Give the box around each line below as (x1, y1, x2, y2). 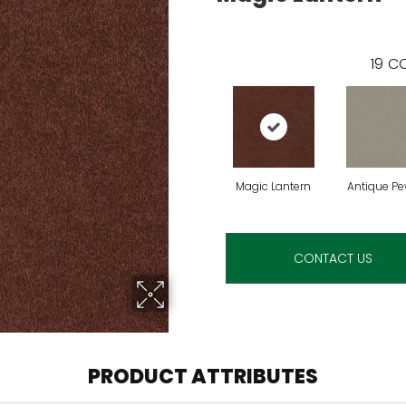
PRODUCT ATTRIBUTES (88, 362, 318, 391)
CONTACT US (293, 248, 372, 267)
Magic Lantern (236, 178, 311, 194)
